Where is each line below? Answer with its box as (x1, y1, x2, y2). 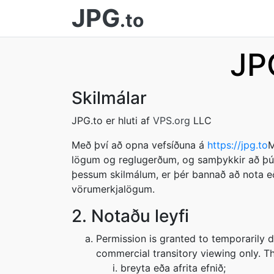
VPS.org (153, 114, 190, 127)
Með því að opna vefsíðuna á (72, 139, 207, 151)
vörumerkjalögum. (72, 183, 155, 195)
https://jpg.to (207, 139, 268, 151)
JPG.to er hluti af (72, 114, 153, 127)
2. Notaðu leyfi (72, 206, 189, 226)
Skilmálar (72, 87, 147, 108)
